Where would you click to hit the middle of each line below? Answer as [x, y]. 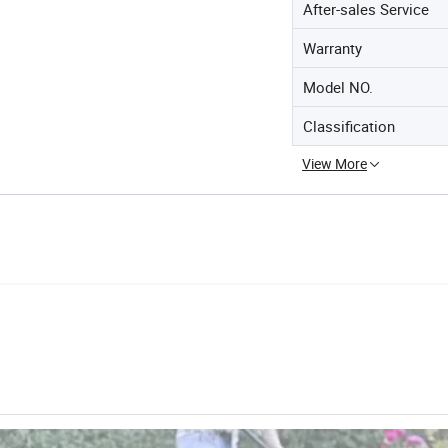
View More [334, 163]
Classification [349, 126]
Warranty [332, 48]
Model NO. [338, 87]
